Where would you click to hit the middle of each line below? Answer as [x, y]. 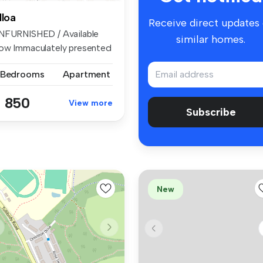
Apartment [87, 75]
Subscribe [211, 112]
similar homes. [211, 39]
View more [91, 103]
